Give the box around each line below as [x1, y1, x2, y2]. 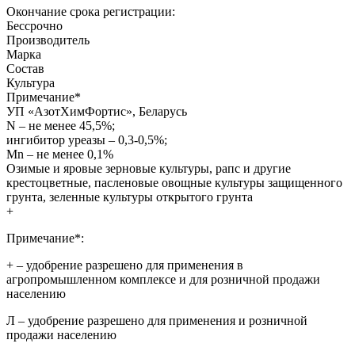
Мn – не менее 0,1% [6, 147, 113, 161]
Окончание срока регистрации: [6, 4, 175, 18]
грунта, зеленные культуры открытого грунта [6, 189, 253, 204]
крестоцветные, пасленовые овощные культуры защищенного [6, 175, 342, 189]
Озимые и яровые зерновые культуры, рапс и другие [6, 161, 291, 175]
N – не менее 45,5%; [6, 118, 115, 132]
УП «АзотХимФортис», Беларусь [6, 104, 187, 118]
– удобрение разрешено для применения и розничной [15, 313, 307, 327]
